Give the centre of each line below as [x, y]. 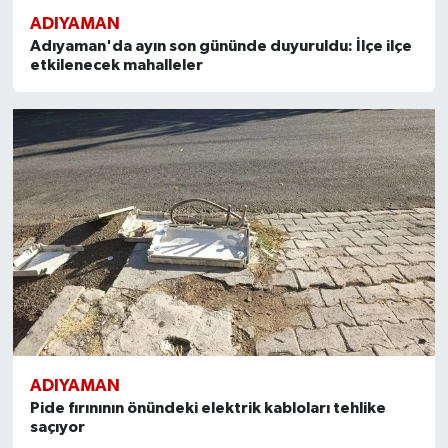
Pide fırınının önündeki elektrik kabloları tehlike [207, 408]
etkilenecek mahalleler [116, 64]
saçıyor [57, 427]
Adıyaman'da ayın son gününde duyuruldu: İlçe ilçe [220, 45]
